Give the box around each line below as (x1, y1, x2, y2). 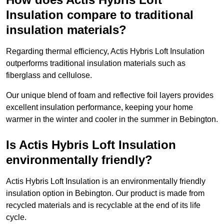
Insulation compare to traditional (6, 8, 193, 22)
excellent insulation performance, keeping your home (6, 103, 193, 112)
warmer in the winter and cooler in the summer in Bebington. (6, 115, 218, 124)
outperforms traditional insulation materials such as (6, 59, 185, 68)
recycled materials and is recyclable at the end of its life (6, 201, 200, 210)
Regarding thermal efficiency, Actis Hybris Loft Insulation (6, 47, 204, 56)
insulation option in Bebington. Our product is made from (6, 189, 204, 198)
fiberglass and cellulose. (6, 71, 94, 80)
